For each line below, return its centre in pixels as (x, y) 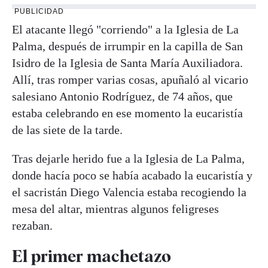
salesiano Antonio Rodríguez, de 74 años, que (122, 96)
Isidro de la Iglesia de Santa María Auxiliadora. (127, 63)
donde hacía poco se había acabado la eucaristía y (132, 175)
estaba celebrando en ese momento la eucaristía (127, 113)
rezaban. (32, 225)
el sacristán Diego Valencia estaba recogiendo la (129, 192)
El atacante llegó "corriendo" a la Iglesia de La (125, 29)
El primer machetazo (92, 256)
